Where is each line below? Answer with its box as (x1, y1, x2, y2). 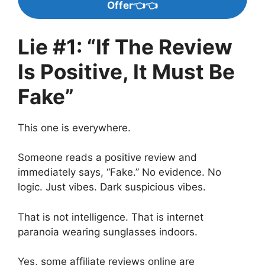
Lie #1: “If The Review (18, 34, 232, 59)
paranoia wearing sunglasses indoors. (18, 225, 198, 238)
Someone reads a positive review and (18, 151, 197, 163)
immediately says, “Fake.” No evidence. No (18, 166, 221, 178)
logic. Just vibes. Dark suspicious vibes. (18, 181, 206, 193)
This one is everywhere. (18, 121, 131, 134)
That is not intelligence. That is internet (18, 211, 203, 223)
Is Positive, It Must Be (18, 59, 235, 84)
